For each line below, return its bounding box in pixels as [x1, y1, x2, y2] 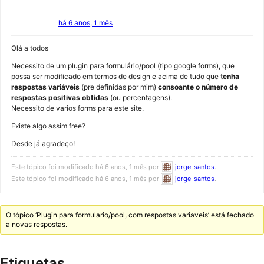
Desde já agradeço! [11, 139, 75, 148]
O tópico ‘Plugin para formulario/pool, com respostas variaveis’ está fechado [6, 210, 255, 219]
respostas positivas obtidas [11, 93, 108, 102]
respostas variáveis [11, 82, 80, 91]
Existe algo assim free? [11, 121, 85, 130]
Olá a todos [11, 44, 48, 52]
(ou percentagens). [108, 93, 172, 102]
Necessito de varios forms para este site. [11, 104, 144, 113]
